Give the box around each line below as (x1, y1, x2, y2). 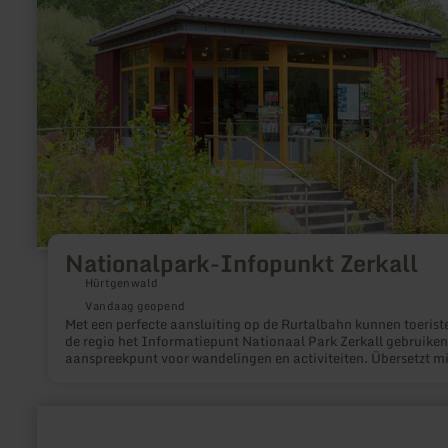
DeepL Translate (64, 364, 166, 387)
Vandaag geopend (84, 297, 186, 316)
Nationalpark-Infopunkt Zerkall (64, 243, 418, 282)
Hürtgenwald (84, 274, 159, 293)
